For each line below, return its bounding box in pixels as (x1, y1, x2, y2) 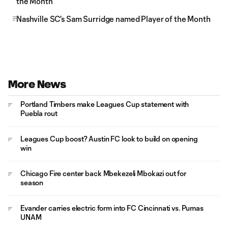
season (20, 178, 44, 187)
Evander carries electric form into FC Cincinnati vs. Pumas (20, 204, 204, 212)
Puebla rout (20, 109, 58, 118)
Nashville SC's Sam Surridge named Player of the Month (16, 14, 211, 23)
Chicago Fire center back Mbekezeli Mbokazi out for (20, 169, 186, 178)
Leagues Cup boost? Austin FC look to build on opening (20, 134, 198, 143)
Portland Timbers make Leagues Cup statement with (20, 100, 189, 108)
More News (8, 78, 66, 90)
